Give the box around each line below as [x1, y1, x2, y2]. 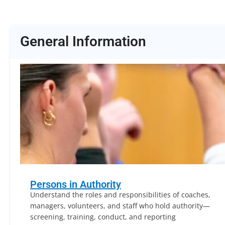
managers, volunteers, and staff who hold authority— [30, 201, 210, 210]
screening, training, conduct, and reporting [30, 212, 176, 221]
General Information [20, 33, 146, 50]
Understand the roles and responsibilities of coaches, [30, 190, 210, 199]
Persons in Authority [30, 178, 121, 190]
